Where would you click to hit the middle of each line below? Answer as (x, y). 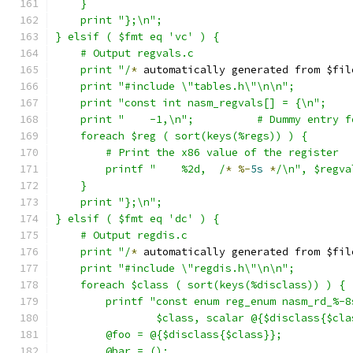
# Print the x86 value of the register (222, 152)
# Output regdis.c (121, 235)
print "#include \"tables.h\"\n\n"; (175, 86)
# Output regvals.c (124, 53)
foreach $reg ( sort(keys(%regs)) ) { (181, 136)
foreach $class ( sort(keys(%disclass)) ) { (200, 285)
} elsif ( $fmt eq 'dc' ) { (137, 219)
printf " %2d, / (165, 169)
